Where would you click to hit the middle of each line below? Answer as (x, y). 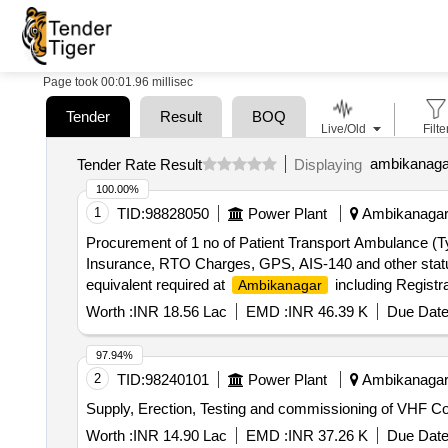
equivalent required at (157, 284)
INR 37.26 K (327, 435)
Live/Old (343, 129)
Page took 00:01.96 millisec (118, 82)
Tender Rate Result (139, 164)
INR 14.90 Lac (179, 435)
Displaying (331, 164)
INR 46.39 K (327, 311)
